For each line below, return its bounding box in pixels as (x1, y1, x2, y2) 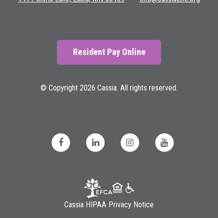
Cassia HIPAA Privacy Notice (64, 200, 154, 210)
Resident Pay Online (73, 47, 145, 57)
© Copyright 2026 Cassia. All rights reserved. (40, 83, 178, 93)
